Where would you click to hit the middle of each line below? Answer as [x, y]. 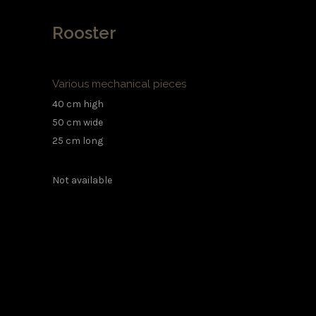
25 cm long [78, 140]
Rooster [84, 32]
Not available [82, 180]
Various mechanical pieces [119, 84]
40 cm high [78, 104]
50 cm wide [78, 122]
